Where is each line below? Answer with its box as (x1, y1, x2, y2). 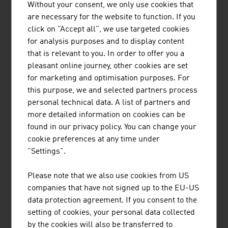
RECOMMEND (98, 171, 141, 179)
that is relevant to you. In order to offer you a (27, 49, 185, 58)
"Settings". (27, 147, 66, 156)
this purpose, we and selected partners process (27, 86, 198, 95)
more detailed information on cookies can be (27, 110, 186, 119)
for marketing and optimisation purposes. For (27, 74, 190, 82)
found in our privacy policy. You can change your (27, 123, 197, 131)
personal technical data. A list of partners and (27, 98, 191, 107)
